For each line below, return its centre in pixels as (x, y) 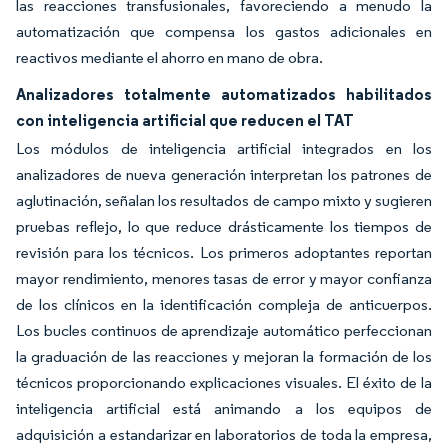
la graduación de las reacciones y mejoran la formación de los (224, 356)
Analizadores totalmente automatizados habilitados (224, 94)
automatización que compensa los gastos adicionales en (224, 31)
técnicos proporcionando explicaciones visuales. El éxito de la (224, 382)
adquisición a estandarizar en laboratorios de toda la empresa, (224, 434)
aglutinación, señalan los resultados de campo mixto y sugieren (224, 200)
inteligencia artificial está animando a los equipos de (224, 408)
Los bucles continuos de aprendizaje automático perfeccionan (224, 330)
